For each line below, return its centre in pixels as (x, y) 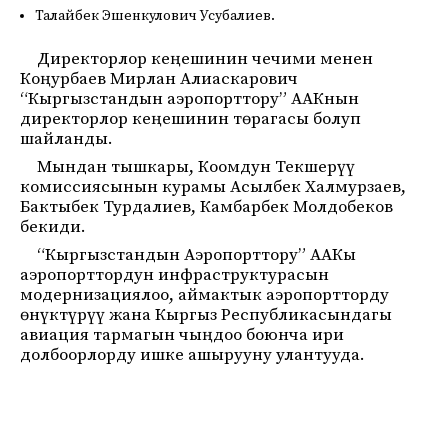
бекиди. (53, 227)
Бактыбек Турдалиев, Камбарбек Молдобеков (206, 207)
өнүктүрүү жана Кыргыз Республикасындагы (206, 315)
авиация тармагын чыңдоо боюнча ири (182, 335)
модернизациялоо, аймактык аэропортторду (204, 295)
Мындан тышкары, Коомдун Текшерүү (196, 167)
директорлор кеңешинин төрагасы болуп (190, 119)
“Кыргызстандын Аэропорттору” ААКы (196, 255)
